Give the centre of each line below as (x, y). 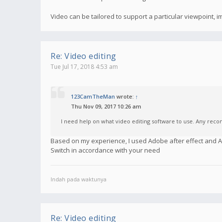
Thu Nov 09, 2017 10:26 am (106, 106)
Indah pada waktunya (79, 179)
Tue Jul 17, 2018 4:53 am (84, 66)
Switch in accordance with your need (105, 150)
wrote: (125, 96)
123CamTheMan (93, 96)
